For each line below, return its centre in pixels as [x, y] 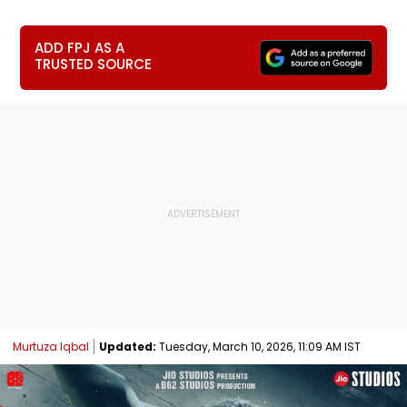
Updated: [128, 346]
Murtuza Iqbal [51, 346]
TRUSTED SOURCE [94, 64]
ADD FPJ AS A [80, 48]
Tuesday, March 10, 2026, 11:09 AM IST [258, 346]
